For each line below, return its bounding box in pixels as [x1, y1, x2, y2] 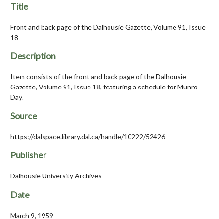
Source [10, 110, 37, 121]
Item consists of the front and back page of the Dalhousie [10, 72, 186, 81]
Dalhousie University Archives [10, 172, 102, 180]
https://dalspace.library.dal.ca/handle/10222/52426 [10, 132, 165, 141]
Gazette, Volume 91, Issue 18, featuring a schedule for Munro [10, 83, 197, 91]
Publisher [10, 150, 46, 161]
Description [10, 51, 56, 62]
